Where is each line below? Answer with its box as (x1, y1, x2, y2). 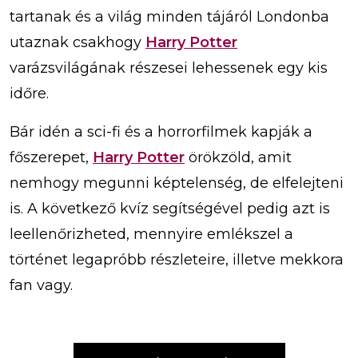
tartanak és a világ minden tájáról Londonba (10, 7, 329, 26)
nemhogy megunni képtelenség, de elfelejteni (10, 173, 344, 192)
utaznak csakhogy (10, 33, 145, 51)
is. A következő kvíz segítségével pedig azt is (10, 199, 330, 217)
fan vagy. (10, 276, 73, 294)
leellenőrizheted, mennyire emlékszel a (10, 225, 293, 243)
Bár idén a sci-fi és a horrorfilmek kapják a (10, 122, 312, 141)
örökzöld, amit (185, 148, 292, 166)
